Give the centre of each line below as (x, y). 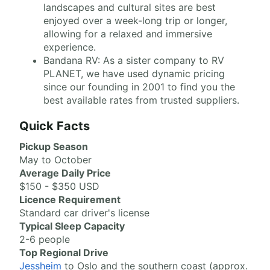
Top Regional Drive (64, 253)
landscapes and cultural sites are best (130, 7)
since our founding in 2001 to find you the (139, 87)
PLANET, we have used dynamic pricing (134, 74)
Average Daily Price (65, 173)
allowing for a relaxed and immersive (128, 34)
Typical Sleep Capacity (72, 226)
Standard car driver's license (84, 213)
